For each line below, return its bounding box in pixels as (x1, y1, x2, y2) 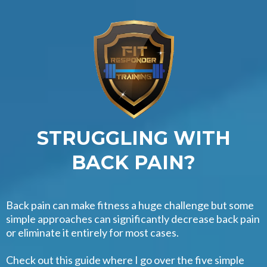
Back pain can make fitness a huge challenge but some (6, 198, 254, 212)
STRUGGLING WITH (36, 126, 231, 150)
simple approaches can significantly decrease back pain (6, 212, 260, 225)
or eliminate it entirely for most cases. (6, 225, 179, 239)
